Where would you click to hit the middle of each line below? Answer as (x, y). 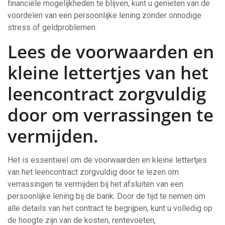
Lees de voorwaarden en (111, 52)
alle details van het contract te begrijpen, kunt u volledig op (110, 208)
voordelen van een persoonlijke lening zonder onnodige (104, 16)
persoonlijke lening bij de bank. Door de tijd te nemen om (106, 196)
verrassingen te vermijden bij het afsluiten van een (95, 184)
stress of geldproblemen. (52, 28)
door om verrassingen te (110, 115)
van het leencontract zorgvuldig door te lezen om (93, 172)
